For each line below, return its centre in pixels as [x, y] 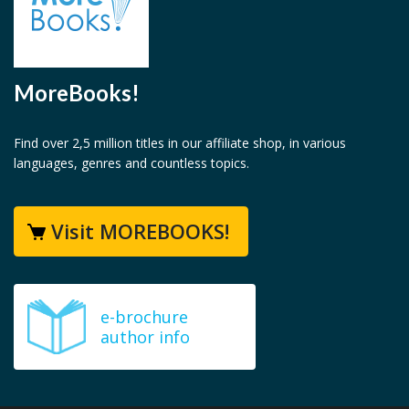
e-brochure [144, 316]
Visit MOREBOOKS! [140, 231]
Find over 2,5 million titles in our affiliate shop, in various [180, 142]
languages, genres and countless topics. [131, 163]
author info [145, 336]
